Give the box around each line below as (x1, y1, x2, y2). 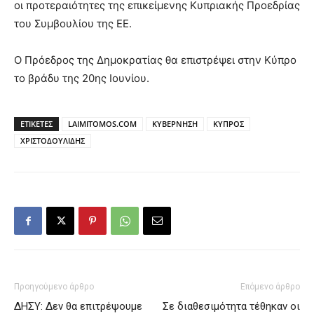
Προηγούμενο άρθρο (14, 282, 94, 292)
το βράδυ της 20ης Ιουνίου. (14, 71, 149, 86)
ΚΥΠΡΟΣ (213, 118, 244, 130)
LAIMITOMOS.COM (68, 118, 137, 130)
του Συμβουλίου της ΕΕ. (14, 17, 132, 31)
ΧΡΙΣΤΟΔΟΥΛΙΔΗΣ (20, 135, 85, 146)
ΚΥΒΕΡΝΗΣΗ (152, 118, 198, 130)
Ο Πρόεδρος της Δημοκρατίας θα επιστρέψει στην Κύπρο (14, 53, 296, 67)
